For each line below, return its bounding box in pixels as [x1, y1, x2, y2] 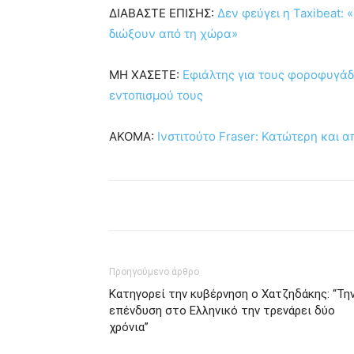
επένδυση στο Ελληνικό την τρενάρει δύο [109, 303, 335, 318]
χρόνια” [109, 320, 149, 334]
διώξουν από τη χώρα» [109, 26, 238, 41]
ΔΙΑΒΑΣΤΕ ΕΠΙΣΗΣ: [109, 6, 217, 21]
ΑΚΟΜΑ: [109, 129, 157, 144]
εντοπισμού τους [109, 88, 203, 103]
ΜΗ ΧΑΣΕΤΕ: [109, 67, 183, 82]
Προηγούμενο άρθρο [109, 266, 199, 277]
